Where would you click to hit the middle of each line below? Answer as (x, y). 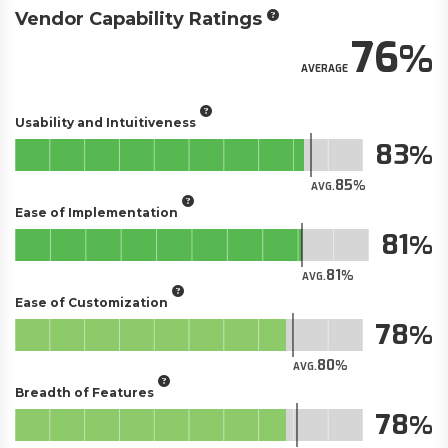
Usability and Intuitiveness (105, 122)
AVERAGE (324, 68)
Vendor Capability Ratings (138, 19)
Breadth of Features (84, 392)
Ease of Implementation (96, 212)
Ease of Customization (91, 302)
